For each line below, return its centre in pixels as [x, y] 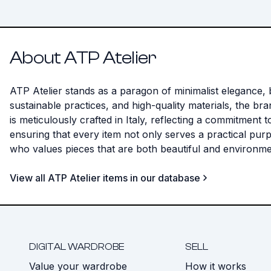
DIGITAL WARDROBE [77, 247]
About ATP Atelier [83, 58]
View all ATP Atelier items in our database [105, 178]
